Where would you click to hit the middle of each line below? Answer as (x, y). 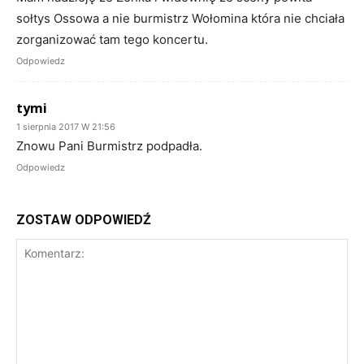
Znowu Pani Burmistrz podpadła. (109, 145)
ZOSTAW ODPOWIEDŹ (84, 219)
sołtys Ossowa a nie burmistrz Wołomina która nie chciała (180, 18)
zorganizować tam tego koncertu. (112, 39)
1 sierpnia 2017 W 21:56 (66, 126)
